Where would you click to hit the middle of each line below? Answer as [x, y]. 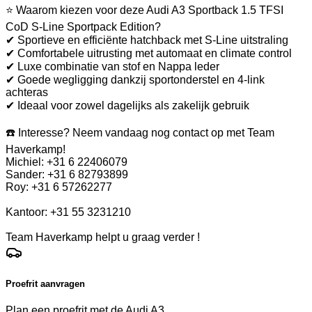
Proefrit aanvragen [45, 283]
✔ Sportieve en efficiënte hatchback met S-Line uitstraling [147, 40]
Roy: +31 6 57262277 [59, 187]
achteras [27, 92]
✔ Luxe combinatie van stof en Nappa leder [112, 66]
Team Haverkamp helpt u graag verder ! [103, 237]
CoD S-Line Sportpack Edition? [83, 26]
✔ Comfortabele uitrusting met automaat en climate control [149, 53]
